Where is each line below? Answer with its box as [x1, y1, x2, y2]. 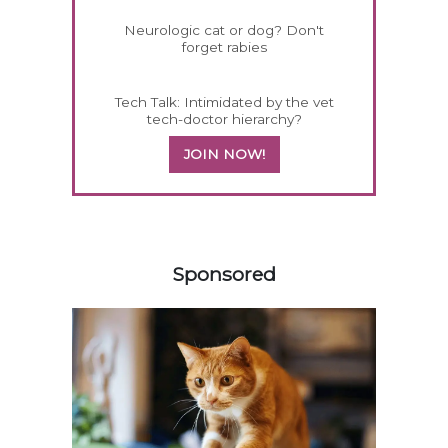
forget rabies [181, 39, 267, 56]
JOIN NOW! [183, 146, 265, 163]
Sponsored [172, 262, 276, 287]
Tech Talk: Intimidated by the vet [114, 94, 334, 111]
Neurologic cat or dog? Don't [124, 22, 324, 39]
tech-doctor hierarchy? [146, 111, 302, 128]
